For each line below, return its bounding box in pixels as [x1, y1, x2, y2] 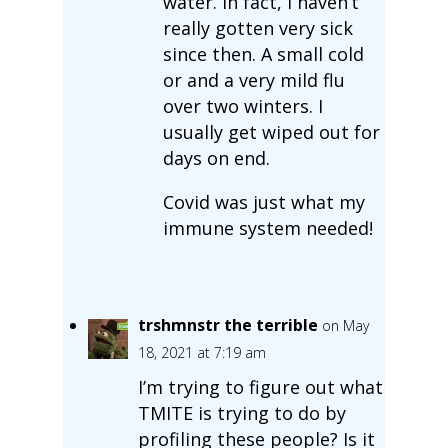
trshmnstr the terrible [137, 313, 318, 336]
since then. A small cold [162, 41, 364, 66]
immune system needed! [162, 215, 373, 240]
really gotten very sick [162, 15, 353, 40]
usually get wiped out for [162, 119, 380, 144]
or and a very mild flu [162, 67, 345, 92]
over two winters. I [162, 93, 323, 118]
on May [321, 315, 369, 335]
